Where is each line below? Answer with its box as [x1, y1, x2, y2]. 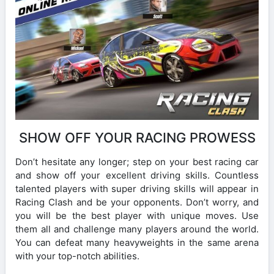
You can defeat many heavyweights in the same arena [15, 237, 259, 249]
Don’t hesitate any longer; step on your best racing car [15, 156, 259, 168]
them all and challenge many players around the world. [15, 223, 259, 235]
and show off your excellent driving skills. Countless [15, 169, 259, 182]
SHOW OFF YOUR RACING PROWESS [18, 130, 256, 146]
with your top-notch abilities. [15, 250, 139, 262]
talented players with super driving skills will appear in [15, 183, 259, 195]
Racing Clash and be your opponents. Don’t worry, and [15, 196, 259, 209]
